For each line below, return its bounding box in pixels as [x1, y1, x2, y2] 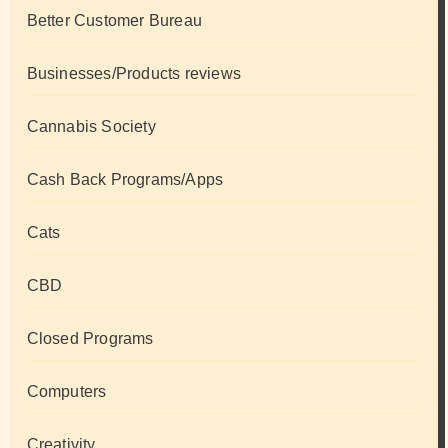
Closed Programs [26, 330, 154, 348]
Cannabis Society [26, 118, 156, 136]
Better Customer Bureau [26, 12, 202, 30]
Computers [26, 383, 107, 401]
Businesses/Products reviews [26, 65, 241, 83]
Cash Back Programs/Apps [26, 171, 224, 189]
